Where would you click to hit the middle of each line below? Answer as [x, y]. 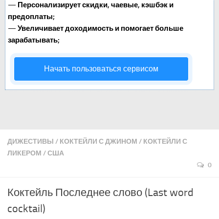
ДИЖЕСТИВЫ [31, 142]
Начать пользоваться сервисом [101, 69]
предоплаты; [31, 17]
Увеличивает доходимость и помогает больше [100, 29]
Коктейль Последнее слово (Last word [100, 193]
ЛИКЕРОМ [24, 153]
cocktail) [26, 209]
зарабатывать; [34, 40]
